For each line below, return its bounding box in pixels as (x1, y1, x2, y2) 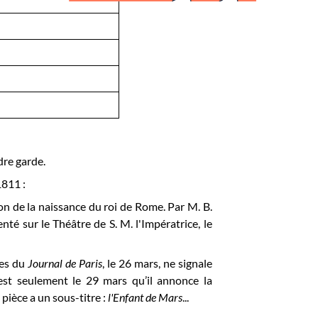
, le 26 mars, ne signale (102, 256, 212, 270)
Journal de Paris (27, 256, 102, 270)
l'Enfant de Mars (108, 290, 183, 304)
